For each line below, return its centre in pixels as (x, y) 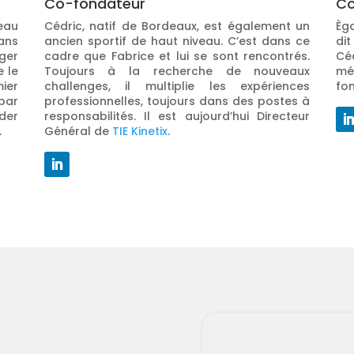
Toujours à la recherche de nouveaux (177, 72)
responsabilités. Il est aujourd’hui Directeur (177, 117)
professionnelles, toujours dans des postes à (177, 102)
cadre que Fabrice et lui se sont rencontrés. (177, 56)
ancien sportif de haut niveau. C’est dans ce (177, 41)
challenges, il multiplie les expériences (177, 87)
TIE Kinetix (139, 132)
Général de (78, 132)
